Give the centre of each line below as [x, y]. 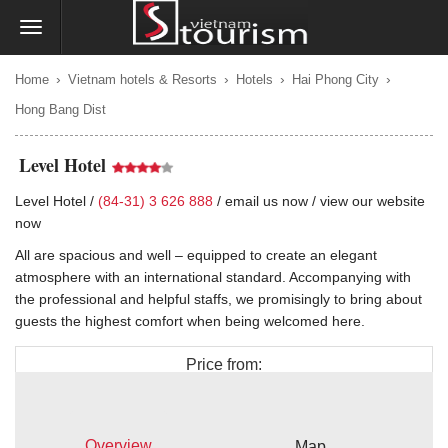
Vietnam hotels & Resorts [142, 79]
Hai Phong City [335, 79]
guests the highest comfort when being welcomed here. [192, 321]
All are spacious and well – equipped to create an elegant [196, 255]
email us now [266, 201]
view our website [372, 201]
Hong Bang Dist [60, 109]
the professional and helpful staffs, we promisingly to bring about [218, 299]
